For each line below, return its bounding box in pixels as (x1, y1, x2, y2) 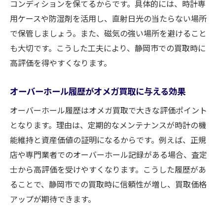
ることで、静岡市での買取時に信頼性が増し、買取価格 (10, 178, 207, 190)
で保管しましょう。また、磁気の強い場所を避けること (10, 27, 207, 39)
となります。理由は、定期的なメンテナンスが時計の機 (10, 119, 206, 131)
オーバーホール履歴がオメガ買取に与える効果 (10, 85, 185, 97)
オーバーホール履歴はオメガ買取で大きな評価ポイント (10, 104, 207, 116)
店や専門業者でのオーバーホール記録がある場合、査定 (10, 148, 207, 160)
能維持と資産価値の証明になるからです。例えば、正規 (10, 134, 206, 146)
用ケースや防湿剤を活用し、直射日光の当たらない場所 (10, 12, 207, 24)
